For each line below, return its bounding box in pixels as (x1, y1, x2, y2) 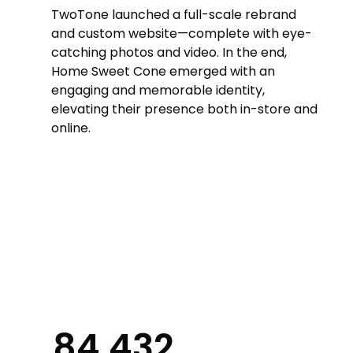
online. (51, 119, 91, 138)
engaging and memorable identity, (51, 81, 266, 100)
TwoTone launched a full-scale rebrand (51, 6, 297, 24)
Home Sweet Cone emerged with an (51, 62, 276, 81)
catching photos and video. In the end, (51, 43, 288, 62)
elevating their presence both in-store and (51, 100, 318, 119)
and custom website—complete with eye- (51, 24, 313, 43)
